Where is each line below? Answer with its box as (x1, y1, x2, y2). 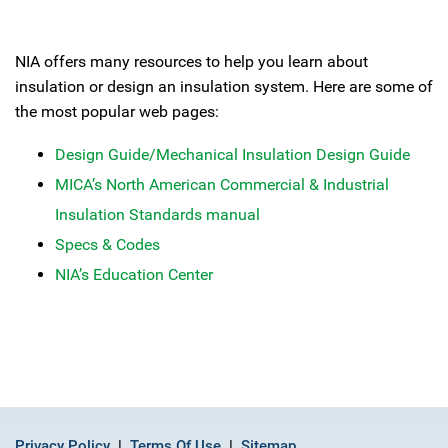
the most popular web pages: (15, 102, 219, 121)
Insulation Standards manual (55, 205, 260, 224)
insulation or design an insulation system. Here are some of (15, 77, 433, 96)
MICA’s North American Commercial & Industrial (55, 175, 389, 194)
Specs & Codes (55, 235, 160, 254)
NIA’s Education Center (55, 265, 213, 284)
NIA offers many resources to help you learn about (15, 52, 368, 71)
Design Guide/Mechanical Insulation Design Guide (55, 145, 410, 164)
